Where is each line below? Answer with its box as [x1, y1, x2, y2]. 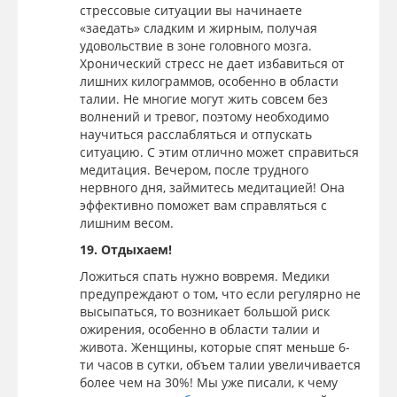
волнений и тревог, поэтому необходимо [80, 107, 329, 125]
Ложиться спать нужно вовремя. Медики [80, 267, 330, 284]
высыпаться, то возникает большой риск [80, 302, 330, 320]
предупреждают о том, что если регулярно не [80, 284, 361, 302]
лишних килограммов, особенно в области [80, 72, 339, 90]
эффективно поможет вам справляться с [80, 196, 327, 214]
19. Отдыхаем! [80, 240, 172, 258]
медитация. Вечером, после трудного [80, 160, 308, 178]
